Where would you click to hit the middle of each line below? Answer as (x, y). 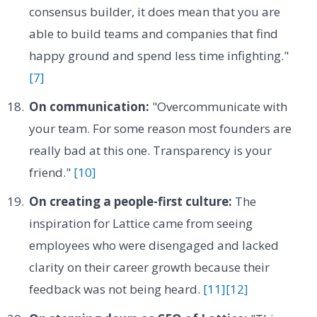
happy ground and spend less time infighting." (158, 55)
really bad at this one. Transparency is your (150, 150)
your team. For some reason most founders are (160, 128)
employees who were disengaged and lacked (154, 246)
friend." (51, 172)
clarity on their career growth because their (149, 267)
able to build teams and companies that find (153, 33)
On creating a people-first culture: (130, 202)
